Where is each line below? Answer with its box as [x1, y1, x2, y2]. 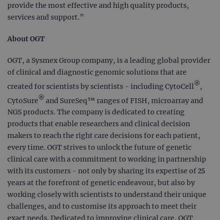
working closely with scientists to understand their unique [7, 190, 206, 199]
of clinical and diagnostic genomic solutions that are [7, 68, 187, 77]
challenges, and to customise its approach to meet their [7, 202, 196, 211]
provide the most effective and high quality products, [7, 1, 189, 10]
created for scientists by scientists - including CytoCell [7, 82, 194, 91]
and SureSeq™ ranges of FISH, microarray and [44, 96, 203, 105]
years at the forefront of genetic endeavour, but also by [7, 178, 195, 188]
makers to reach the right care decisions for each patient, [7, 131, 200, 140]
